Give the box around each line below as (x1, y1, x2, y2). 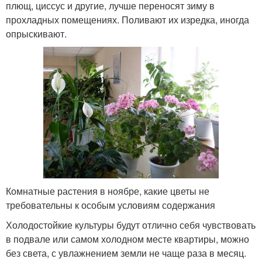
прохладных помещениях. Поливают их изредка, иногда (6, 13, 249, 27)
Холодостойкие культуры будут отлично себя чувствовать (6, 218, 256, 232)
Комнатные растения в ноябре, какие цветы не (6, 184, 209, 198)
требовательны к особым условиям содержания (6, 198, 215, 212)
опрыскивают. (6, 27, 67, 41)
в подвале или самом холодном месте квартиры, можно (6, 232, 249, 246)
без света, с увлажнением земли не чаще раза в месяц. (6, 246, 246, 260)
